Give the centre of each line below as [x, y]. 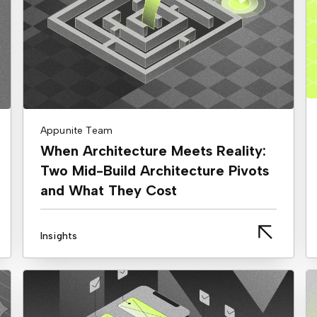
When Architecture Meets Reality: [153, 150]
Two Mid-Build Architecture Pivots [155, 170]
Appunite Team [77, 130]
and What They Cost [109, 190]
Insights [59, 236]
